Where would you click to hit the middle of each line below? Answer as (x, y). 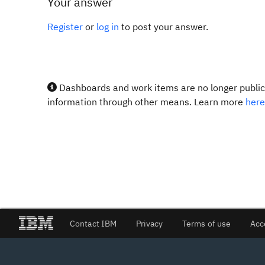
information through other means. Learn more (146, 102)
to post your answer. (164, 27)
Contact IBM (93, 223)
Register (65, 27)
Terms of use (206, 223)
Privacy (149, 223)
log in (108, 27)
